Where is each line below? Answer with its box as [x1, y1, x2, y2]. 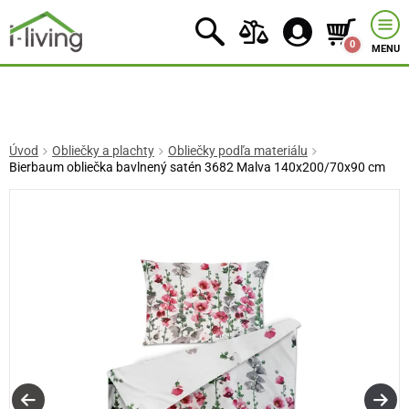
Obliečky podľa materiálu [167, 143, 308, 159]
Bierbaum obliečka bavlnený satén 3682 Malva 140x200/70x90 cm [9, 160, 385, 175]
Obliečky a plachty [51, 143, 154, 159]
